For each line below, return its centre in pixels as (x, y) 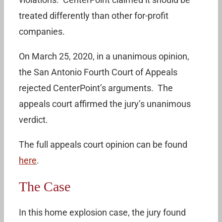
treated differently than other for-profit (94, 16)
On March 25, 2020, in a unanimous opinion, (104, 56)
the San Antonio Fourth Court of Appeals (98, 72)
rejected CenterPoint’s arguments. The (96, 88)
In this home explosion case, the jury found (102, 212)
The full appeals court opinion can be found (103, 144)
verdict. (33, 120)
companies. (42, 31)
